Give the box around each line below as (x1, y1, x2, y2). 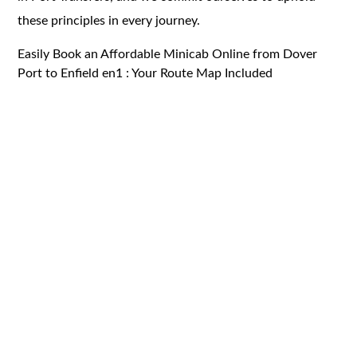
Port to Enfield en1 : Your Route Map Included (18, 66, 273, 80)
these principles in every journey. (18, 14, 201, 27)
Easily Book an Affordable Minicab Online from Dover (18, 47, 318, 61)
